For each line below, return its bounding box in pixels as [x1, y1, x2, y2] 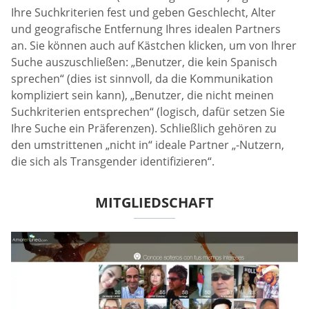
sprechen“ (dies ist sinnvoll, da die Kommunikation [11, 71, 273, 87]
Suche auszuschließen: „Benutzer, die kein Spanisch [11, 54, 277, 70]
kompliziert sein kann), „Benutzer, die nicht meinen [11, 88, 274, 103]
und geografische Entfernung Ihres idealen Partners [11, 21, 281, 37]
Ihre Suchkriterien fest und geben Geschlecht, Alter [11, 5, 276, 21]
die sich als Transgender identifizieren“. [11, 154, 215, 170]
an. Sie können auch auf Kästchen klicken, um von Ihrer [11, 38, 297, 54]
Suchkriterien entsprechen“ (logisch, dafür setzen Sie [11, 104, 285, 120]
